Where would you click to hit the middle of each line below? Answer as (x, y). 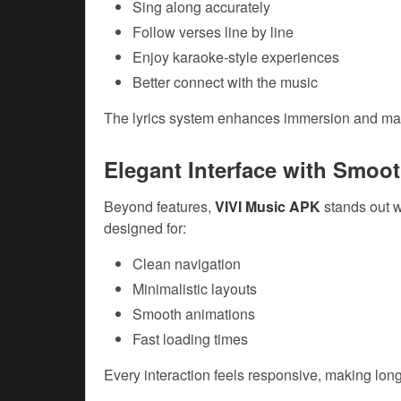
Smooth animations (194, 314)
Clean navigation (187, 264)
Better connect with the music (225, 82)
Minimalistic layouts (195, 289)
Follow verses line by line (213, 32)
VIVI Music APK (268, 207)
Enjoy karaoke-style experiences (236, 57)
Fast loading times (190, 339)
